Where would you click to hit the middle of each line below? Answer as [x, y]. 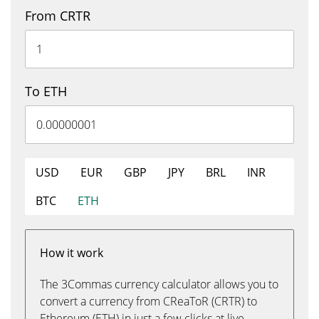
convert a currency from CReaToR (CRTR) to [148, 301]
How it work [72, 253]
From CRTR [58, 16]
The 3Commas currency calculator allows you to [159, 284]
